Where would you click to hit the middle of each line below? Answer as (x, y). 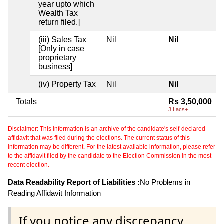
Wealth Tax (58, 13)
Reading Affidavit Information (54, 193)
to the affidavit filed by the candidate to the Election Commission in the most (110, 156)
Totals (26, 101)
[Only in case (61, 48)
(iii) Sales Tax (62, 39)
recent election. (29, 165)
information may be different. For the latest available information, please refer (112, 147)
